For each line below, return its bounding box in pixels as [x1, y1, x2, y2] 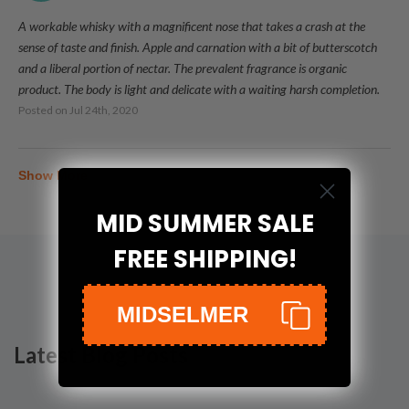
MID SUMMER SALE [95, 206, 314, 240]
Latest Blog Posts [14, 341, 188, 368]
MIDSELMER [117, 301, 248, 327]
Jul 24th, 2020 [69, 103, 138, 117]
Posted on [18, 103, 69, 117]
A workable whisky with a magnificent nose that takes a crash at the [18, 18, 365, 34]
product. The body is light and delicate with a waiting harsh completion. [18, 81, 380, 97]
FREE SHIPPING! [112, 242, 297, 276]
